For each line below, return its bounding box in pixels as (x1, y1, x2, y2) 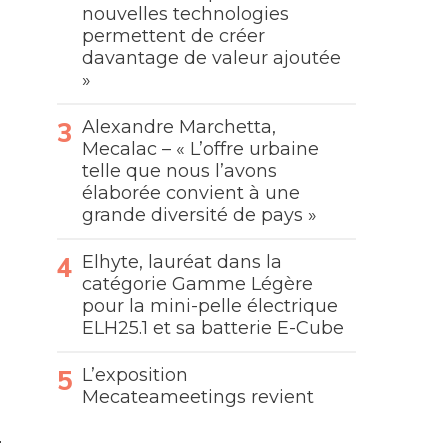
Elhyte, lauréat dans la (82, 251, 283, 273)
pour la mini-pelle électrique (82, 295, 339, 317)
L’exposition (82, 364, 189, 386)
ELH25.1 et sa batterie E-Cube (82, 317, 345, 339)
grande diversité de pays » (82, 204, 318, 226)
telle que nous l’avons (82, 160, 278, 182)
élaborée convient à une (82, 182, 301, 204)
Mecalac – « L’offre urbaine (82, 138, 320, 160)
